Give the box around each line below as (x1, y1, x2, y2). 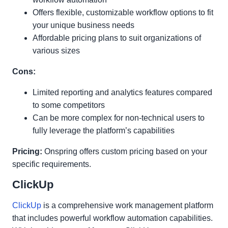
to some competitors (33, 101, 105, 109)
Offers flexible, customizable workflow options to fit (33, 8, 213, 17)
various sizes (33, 46, 80, 55)
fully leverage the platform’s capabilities (33, 126, 175, 135)
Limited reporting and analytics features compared (33, 88, 212, 97)
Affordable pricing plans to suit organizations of (33, 34, 201, 42)
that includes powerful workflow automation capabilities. (12, 214, 213, 222)
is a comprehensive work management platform (41, 201, 213, 210)
